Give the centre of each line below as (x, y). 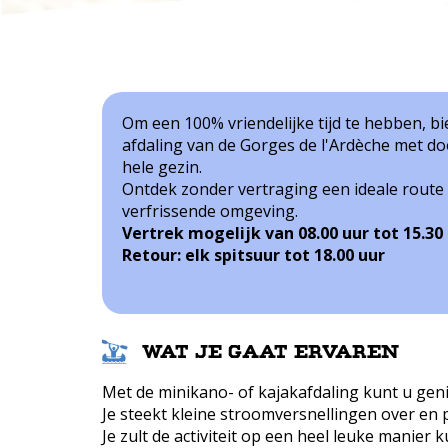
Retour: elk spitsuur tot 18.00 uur (253, 255)
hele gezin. (162, 167)
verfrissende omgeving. (210, 211)
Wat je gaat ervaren (270, 352)
